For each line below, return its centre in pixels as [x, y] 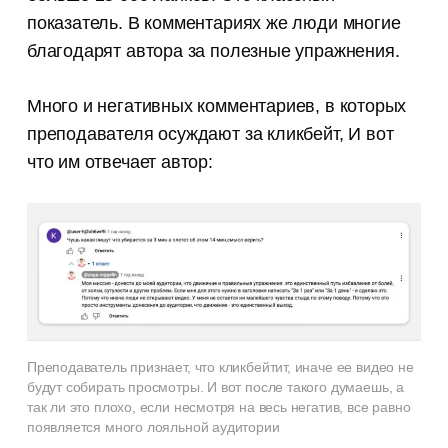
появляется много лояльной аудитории [153, 427]
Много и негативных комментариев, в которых [216, 105]
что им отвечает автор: [119, 161]
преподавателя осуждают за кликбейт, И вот [210, 133]
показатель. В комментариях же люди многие [213, 22]
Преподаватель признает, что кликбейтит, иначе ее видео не [220, 367]
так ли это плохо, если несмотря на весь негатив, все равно [218, 407]
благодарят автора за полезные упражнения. [213, 50]
